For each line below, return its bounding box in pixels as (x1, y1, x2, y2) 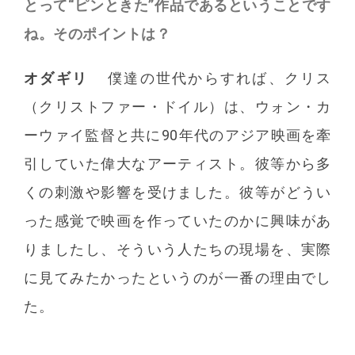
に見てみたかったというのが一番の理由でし (24, 269, 331, 287)
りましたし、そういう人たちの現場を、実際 (24, 241, 331, 258)
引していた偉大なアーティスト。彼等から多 (24, 155, 331, 173)
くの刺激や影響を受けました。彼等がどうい (24, 184, 331, 201)
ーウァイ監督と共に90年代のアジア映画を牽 (24, 127, 331, 144)
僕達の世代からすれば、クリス (108, 70, 331, 87)
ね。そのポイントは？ (24, 25, 171, 43)
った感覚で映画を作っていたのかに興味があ (24, 212, 331, 230)
